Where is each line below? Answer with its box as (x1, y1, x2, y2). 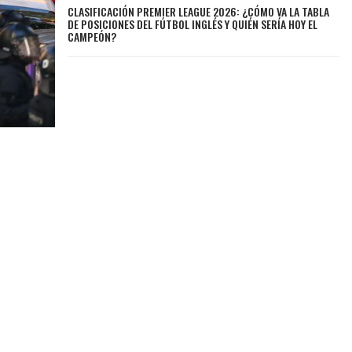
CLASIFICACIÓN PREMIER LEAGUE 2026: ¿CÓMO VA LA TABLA (68, 2, 330, 20)
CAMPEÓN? (68, 27, 117, 45)
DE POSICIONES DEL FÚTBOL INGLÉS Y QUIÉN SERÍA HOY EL (68, 15, 318, 32)
